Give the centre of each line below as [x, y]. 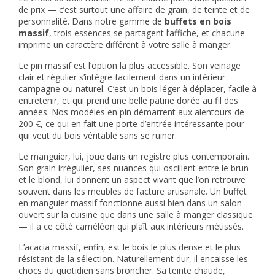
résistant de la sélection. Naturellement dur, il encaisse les [133, 259]
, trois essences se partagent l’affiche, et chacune [147, 33]
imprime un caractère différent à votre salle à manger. [125, 45]
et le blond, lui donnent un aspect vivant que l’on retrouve [132, 180]
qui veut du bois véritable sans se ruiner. [98, 135]
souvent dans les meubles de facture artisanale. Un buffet [133, 191]
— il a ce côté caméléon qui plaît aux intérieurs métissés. [131, 226]
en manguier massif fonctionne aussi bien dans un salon [130, 203]
